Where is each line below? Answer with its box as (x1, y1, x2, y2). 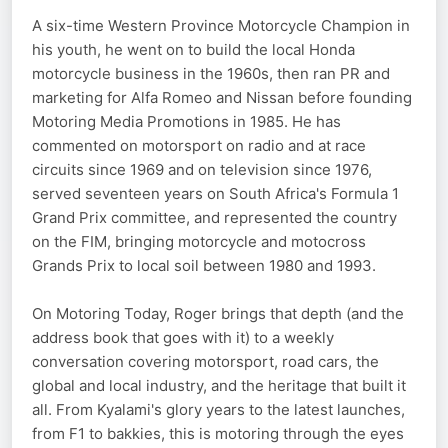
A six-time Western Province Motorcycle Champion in (32, 16, 410, 36)
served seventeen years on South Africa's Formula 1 (32, 184, 399, 204)
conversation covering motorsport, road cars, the (32, 352, 379, 372)
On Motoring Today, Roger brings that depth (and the (32, 304, 404, 324)
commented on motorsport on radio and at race (32, 136, 366, 156)
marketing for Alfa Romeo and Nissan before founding (32, 88, 412, 108)
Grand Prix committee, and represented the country (32, 208, 397, 228)
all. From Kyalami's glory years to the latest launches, (32, 400, 405, 420)
